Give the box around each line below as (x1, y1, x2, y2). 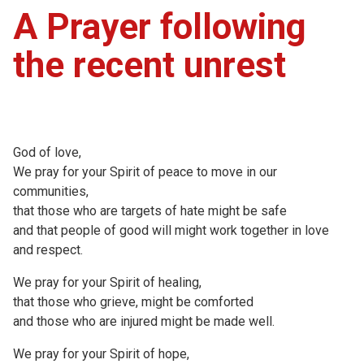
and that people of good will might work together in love (13, 222, 329, 238)
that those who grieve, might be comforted (13, 293, 253, 310)
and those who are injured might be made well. (13, 313, 275, 329)
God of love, (13, 144, 81, 160)
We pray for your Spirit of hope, (13, 345, 189, 362)
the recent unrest (13, 43, 286, 86)
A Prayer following (13, 5, 306, 48)
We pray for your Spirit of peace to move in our (13, 163, 277, 180)
